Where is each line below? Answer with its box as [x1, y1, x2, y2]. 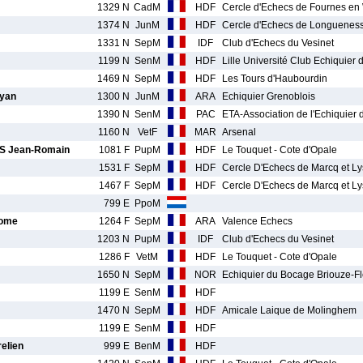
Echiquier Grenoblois [222, 91, 315, 102]
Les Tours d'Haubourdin [222, 73, 327, 84]
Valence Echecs [222, 216, 293, 227]
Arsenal [222, 126, 256, 138]
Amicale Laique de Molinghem [222, 305, 357, 316]
